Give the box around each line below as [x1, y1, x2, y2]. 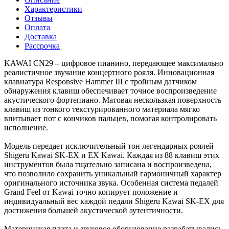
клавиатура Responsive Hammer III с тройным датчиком [4, 77, 197, 86]
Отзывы [25, 13, 53, 22]
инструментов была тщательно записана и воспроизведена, [4, 159, 212, 169]
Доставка [25, 32, 57, 41]
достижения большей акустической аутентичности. [4, 205, 183, 215]
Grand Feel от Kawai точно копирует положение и [4, 187, 178, 196]
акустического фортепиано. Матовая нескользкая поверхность [4, 95, 221, 104]
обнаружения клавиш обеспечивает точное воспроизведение [4, 86, 217, 95]
